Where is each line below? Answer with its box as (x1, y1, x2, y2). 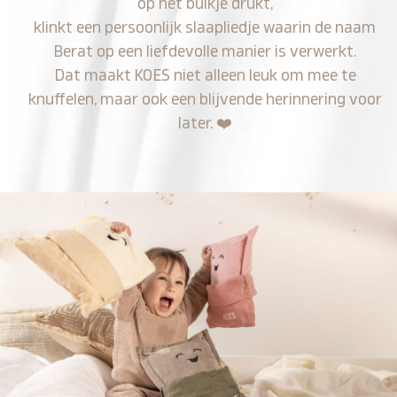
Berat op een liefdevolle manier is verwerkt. (53, 43, 356, 59)
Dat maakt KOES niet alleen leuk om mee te (53, 67, 356, 83)
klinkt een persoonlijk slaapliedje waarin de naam (34, 19, 377, 35)
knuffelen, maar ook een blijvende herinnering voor (27, 91, 382, 107)
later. (177, 115, 216, 131)
